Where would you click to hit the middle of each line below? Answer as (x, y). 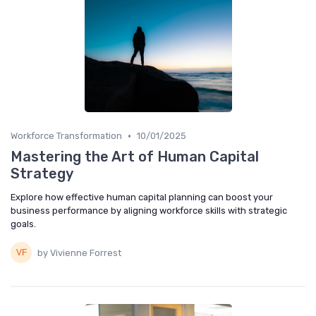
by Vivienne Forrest (79, 253)
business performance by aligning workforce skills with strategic (149, 211)
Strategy (42, 174)
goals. (23, 224)
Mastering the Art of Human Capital (135, 157)
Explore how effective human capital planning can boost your (142, 197)
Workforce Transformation (66, 136)
